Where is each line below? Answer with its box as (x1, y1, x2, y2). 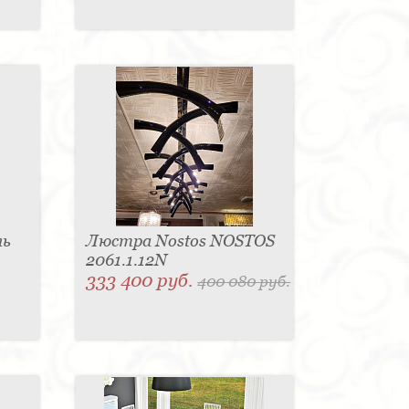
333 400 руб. (86, 269, 198, 292)
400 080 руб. (197, 272, 291, 291)
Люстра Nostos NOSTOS (86, 231, 276, 251)
